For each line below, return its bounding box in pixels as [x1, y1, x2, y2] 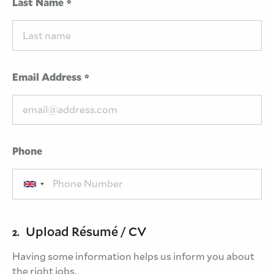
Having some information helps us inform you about [12, 250, 254, 262]
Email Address [12, 71, 81, 83]
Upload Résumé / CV [26, 224, 147, 239]
